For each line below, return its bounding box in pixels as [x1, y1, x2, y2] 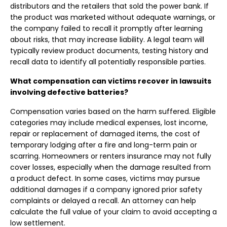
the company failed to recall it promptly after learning [10, 23, 203, 33]
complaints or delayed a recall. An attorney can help [10, 196, 196, 206]
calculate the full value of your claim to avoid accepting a [10, 207, 217, 217]
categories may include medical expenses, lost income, [10, 118, 208, 128]
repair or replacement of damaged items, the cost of [10, 129, 200, 139]
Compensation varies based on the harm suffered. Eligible [10, 106, 216, 117]
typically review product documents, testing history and [10, 46, 208, 56]
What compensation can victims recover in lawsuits [10, 76, 211, 86]
